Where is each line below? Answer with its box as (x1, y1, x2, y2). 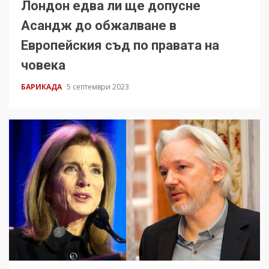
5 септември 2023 (67, 81, 129, 92)
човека (21, 57, 65, 73)
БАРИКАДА (21, 81, 64, 92)
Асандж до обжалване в (21, 17, 177, 33)
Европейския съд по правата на (21, 37, 219, 53)
